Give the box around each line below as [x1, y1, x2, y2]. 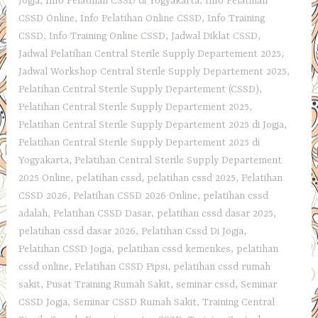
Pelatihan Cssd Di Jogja [141, 225, 244, 237]
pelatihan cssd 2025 [147, 172, 236, 184]
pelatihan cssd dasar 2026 [18, 225, 136, 237]
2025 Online [18, 172, 71, 184]
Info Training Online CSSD [49, 30, 166, 42]
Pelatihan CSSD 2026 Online [73, 190, 198, 202]
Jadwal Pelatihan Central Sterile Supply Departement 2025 [18, 48, 282, 60]
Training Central [202, 296, 275, 308]
